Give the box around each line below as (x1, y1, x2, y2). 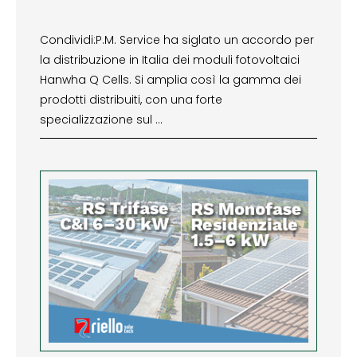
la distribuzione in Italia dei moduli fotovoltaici (40, 52, 300, 69)
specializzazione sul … (40, 112, 163, 128)
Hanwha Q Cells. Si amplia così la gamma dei (40, 72, 301, 88)
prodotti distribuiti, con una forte (40, 92, 222, 108)
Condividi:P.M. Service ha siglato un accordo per (40, 32, 314, 49)
